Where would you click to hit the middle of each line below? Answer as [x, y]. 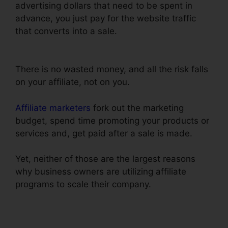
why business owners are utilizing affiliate [101, 172]
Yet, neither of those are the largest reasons [105, 159]
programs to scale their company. [83, 184]
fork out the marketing [137, 108]
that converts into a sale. [67, 31]
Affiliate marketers [53, 108]
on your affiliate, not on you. [73, 82]
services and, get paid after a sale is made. [104, 133]
